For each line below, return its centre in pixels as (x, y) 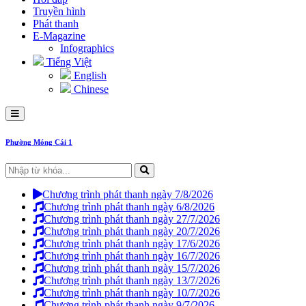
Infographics (87, 48)
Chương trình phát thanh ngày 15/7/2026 (132, 268)
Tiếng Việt (68, 62)
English (89, 75)
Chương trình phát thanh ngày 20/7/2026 (132, 231)
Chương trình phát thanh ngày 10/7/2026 (132, 292)
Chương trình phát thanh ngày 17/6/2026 (132, 243)
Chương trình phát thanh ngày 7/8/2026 (128, 194)
